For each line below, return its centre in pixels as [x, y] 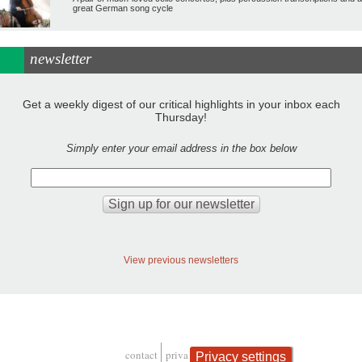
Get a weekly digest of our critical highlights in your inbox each [181, 104]
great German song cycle [122, 8]
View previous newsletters [181, 260]
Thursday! [181, 117]
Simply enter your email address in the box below [181, 148]
